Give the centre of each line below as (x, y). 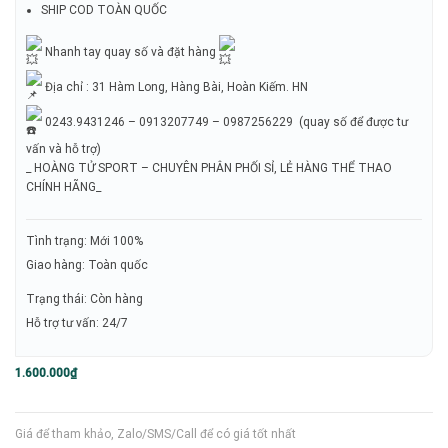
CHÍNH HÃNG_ (63, 187)
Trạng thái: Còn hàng (84, 299)
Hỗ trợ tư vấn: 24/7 (76, 323)
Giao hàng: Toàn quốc (86, 265)
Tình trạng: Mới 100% (84, 241)
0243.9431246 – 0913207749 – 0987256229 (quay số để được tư (224, 122)
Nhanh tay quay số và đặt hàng (130, 52)
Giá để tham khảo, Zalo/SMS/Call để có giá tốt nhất (155, 434)
